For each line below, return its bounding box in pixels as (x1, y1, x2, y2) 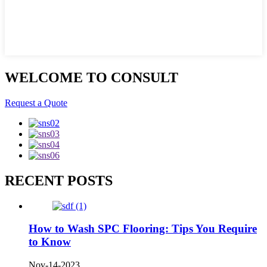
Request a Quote (5, 97, 67, 108)
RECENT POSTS (5, 172, 113, 188)
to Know (29, 235, 71, 249)
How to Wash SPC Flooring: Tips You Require (29, 222, 257, 235)
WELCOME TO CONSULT (5, 69, 178, 85)
